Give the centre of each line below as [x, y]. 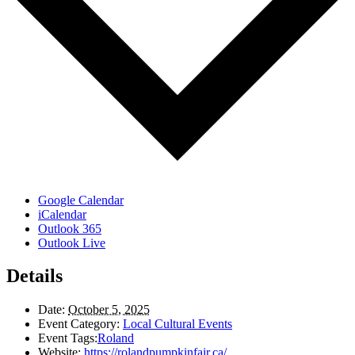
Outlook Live [72, 242]
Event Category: [79, 324]
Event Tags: [68, 338]
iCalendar [62, 214]
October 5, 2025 [109, 310]
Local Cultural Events [177, 324]
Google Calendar [81, 200]
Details [34, 276]
